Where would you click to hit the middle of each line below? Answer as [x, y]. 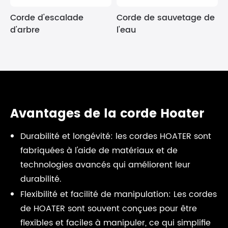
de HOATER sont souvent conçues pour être [109, 209]
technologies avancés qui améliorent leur [105, 165]
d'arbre [25, 30]
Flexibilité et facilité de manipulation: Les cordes [119, 194]
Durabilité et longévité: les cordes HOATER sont [116, 136]
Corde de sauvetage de [166, 18]
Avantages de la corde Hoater [107, 114]
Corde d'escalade [47, 18]
